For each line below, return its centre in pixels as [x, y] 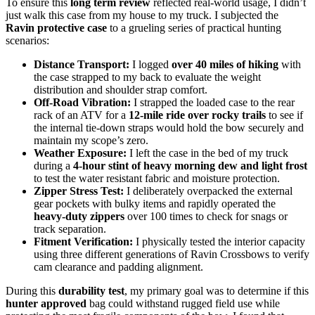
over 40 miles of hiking [225, 65]
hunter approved [46, 304]
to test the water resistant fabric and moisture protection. [157, 179]
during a [53, 166]
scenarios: [27, 41]
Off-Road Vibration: [82, 103]
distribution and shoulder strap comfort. [121, 90]
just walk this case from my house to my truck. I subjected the [142, 15]
